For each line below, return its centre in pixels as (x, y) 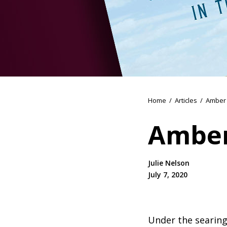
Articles (186, 100)
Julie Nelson (169, 163)
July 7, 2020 (168, 174)
